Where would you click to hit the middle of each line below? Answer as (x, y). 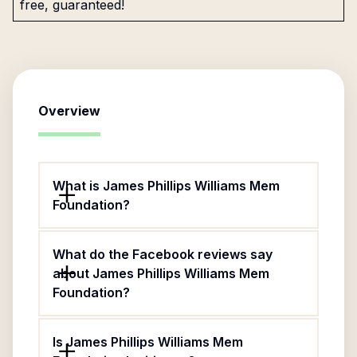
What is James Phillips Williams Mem (166, 186)
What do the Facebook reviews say (163, 254)
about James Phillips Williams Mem (161, 273)
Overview (69, 111)
